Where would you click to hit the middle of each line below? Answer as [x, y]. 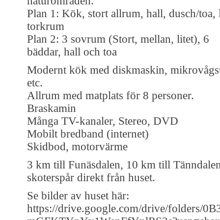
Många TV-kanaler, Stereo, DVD [103, 121]
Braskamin [52, 108]
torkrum [46, 26]
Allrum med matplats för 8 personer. [110, 95]
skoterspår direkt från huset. [91, 177]
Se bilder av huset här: [78, 195]
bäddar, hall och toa [72, 52]
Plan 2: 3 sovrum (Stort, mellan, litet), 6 [118, 39]
